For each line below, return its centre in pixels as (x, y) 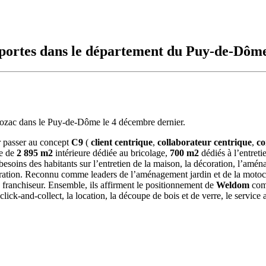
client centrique (122, 142)
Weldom (233, 185)
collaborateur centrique (203, 142)
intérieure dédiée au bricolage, (110, 153)
